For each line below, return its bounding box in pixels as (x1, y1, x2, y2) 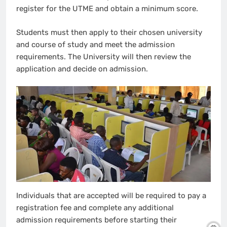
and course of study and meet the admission (16, 40, 175, 49)
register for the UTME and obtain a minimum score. (16, 4, 200, 14)
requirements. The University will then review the (16, 52, 191, 61)
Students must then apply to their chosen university (16, 27, 202, 37)
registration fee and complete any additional (16, 203, 174, 213)
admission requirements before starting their (16, 215, 177, 225)
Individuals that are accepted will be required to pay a (16, 191, 206, 201)
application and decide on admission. (16, 64, 150, 73)
